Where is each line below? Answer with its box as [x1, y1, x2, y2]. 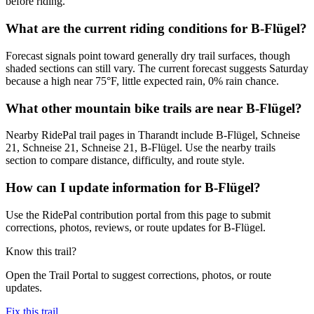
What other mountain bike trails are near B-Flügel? [6, 100, 302, 116]
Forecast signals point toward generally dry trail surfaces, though [6, 49, 290, 62]
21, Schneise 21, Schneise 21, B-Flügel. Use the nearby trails [6, 142, 275, 154]
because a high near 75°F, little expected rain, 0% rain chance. [6, 74, 279, 87]
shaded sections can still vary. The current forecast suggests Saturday [6, 62, 308, 74]
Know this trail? [6, 245, 76, 257]
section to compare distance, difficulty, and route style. [6, 154, 245, 167]
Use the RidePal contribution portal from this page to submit [6, 208, 271, 221]
